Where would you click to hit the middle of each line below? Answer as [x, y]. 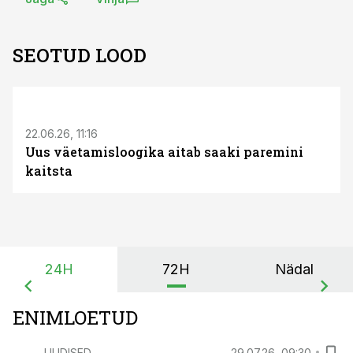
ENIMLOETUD [75, 318]
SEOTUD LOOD [80, 55]
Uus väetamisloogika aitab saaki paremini [164, 152]
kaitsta [49, 171]
